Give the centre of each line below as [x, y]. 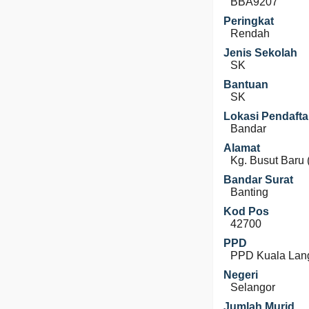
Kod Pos [246, 211]
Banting [249, 192]
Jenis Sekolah [260, 53]
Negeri [241, 275]
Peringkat [249, 21]
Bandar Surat [258, 180]
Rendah [250, 33]
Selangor [253, 287]
